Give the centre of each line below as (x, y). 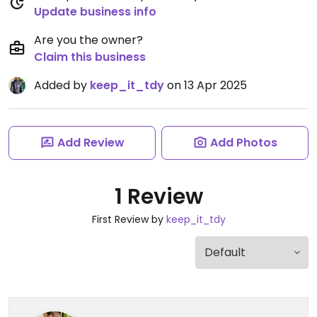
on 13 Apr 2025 (206, 85)
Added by (62, 85)
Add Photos (243, 143)
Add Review (91, 143)
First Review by (129, 219)
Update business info (95, 12)
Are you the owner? (88, 40)
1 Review (158, 197)
